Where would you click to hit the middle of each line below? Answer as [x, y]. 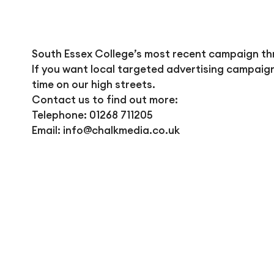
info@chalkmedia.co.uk [121, 130]
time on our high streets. [93, 84]
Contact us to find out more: [105, 99]
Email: [47, 130]
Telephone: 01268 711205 [92, 115]
